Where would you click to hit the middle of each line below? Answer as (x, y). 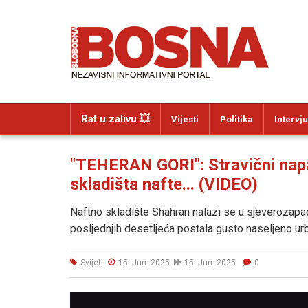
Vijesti (185, 119)
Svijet (91, 262)
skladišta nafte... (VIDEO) (164, 184)
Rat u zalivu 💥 (115, 119)
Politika (236, 119)
